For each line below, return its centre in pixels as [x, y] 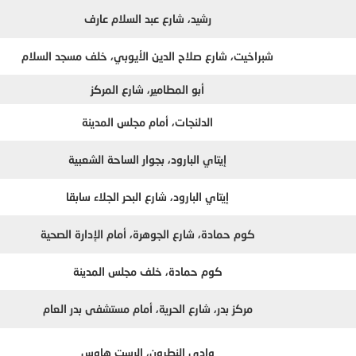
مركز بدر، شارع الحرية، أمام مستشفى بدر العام [147, 309]
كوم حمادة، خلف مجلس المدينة [147, 272]
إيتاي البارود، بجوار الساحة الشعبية [148, 160]
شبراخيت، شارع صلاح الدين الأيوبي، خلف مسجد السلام [148, 56]
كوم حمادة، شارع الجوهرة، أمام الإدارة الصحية [147, 234]
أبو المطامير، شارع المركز [148, 90]
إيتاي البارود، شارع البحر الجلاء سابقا [148, 197]
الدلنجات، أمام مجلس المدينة [148, 122]
